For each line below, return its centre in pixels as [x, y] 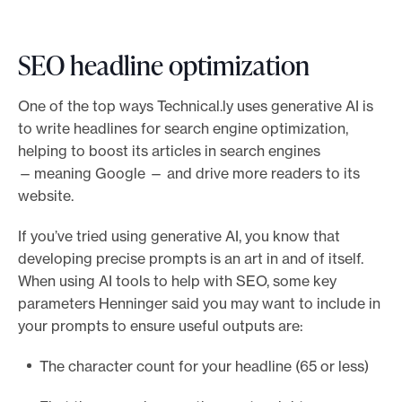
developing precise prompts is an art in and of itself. [191, 259]
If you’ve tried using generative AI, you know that [179, 236]
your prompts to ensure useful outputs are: [164, 326]
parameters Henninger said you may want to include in [199, 304]
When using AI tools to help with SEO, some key [177, 281]
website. [48, 196]
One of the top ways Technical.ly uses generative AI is [196, 106]
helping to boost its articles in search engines [169, 151]
